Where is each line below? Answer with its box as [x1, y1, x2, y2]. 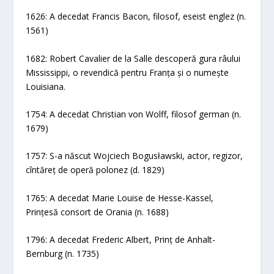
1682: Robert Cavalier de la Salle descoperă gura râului [26, 52, 241, 64]
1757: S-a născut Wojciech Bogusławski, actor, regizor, [26, 150, 243, 162]
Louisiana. [26, 80, 66, 92]
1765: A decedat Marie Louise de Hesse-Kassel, [26, 191, 214, 204]
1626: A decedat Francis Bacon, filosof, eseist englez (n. [26, 10, 246, 23]
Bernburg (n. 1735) [26, 248, 100, 260]
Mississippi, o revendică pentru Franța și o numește [26, 66, 229, 78]
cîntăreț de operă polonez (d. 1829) [26, 164, 165, 176]
